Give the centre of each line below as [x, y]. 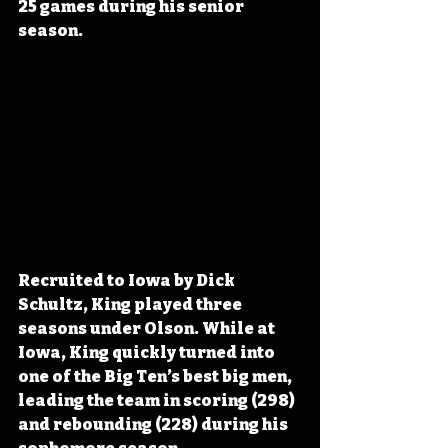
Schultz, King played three [131, 305]
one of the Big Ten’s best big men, [156, 377]
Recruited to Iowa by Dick [128, 281]
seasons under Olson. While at [148, 329]
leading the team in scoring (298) [158, 401]
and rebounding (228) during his [154, 425]
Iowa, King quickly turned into [148, 353]
